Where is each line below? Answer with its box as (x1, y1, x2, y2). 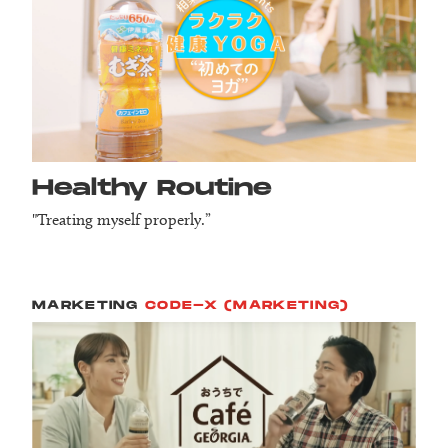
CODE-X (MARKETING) (145, 298, 350, 314)
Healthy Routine (32, 175, 272, 203)
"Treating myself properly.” (32, 210, 211, 230)
